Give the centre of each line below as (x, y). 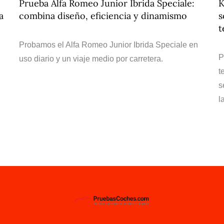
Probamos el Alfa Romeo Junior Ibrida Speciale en (108, 45)
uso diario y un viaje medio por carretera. (91, 59)
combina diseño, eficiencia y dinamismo (103, 16)
